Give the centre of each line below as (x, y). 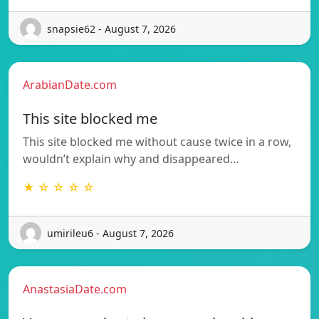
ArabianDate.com (70, 85)
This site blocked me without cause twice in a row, (157, 142)
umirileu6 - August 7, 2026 (110, 233)
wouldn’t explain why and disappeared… (131, 159)
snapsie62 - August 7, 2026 (111, 28)
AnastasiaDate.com (75, 289)
